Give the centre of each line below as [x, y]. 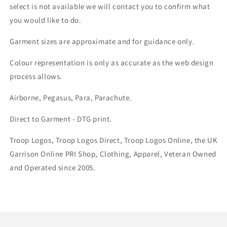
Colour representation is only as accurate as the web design [112, 63]
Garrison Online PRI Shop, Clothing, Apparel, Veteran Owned [113, 154]
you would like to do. [46, 20]
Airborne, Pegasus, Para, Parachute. [71, 98]
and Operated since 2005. [53, 167]
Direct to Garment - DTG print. [61, 119]
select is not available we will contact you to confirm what [110, 6]
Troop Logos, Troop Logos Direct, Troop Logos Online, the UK [114, 140]
